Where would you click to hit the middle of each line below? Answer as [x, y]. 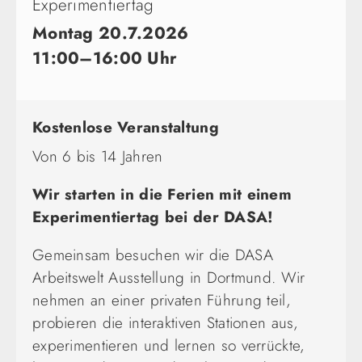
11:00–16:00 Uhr [105, 58]
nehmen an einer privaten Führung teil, [162, 300]
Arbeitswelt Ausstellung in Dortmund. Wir [169, 277]
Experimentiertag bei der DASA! [153, 217]
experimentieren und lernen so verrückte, [169, 345]
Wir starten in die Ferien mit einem [162, 194]
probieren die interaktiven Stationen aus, [166, 322]
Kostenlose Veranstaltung [126, 127]
